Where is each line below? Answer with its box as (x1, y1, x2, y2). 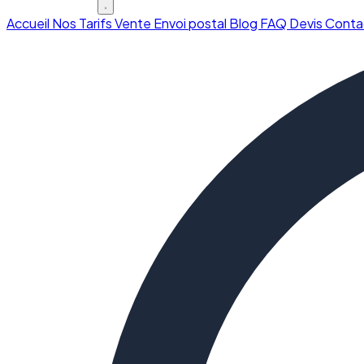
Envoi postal (154, 15, 229, 32)
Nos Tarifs (52, 15, 115, 32)
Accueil (6, 15, 52, 32)
